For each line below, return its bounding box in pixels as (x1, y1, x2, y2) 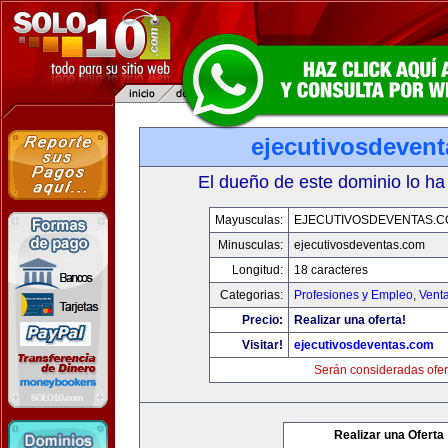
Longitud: (232, 263, 283, 277)
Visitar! (242, 338, 283, 352)
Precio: (242, 313, 283, 327)
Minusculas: (218, 238, 283, 252)
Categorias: (220, 288, 283, 302)
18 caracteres (294, 263, 368, 277)
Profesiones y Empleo (294, 288, 413, 302)
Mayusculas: (215, 213, 283, 227)
